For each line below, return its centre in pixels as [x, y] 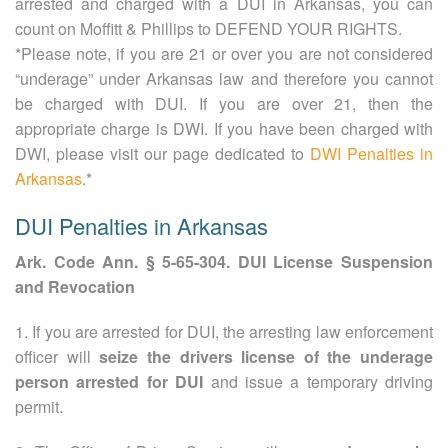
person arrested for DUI [109, 381]
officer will [57, 356]
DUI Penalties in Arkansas [141, 225]
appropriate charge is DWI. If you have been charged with [224, 128]
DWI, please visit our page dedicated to [162, 153]
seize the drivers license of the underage [266, 356]
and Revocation [75, 286]
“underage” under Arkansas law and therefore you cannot [224, 78]
